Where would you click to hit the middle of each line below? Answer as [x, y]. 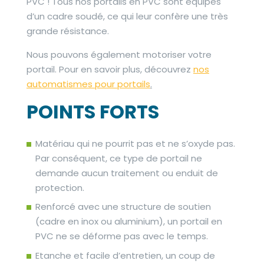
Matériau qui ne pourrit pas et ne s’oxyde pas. [135, 143]
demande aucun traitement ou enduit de [126, 173]
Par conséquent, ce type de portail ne [118, 158]
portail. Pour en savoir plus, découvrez [110, 69]
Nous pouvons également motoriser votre [119, 54]
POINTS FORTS [93, 112]
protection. [60, 187]
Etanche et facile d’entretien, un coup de [125, 255]
